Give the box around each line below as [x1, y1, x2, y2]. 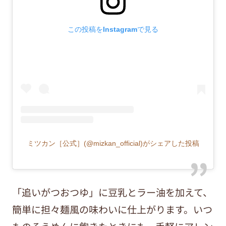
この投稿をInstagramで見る [68, 25, 158, 34]
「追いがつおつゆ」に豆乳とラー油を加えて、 [12, 185, 212, 200]
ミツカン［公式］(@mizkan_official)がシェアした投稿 [27, 139, 199, 148]
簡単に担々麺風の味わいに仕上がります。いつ [12, 202, 212, 217]
